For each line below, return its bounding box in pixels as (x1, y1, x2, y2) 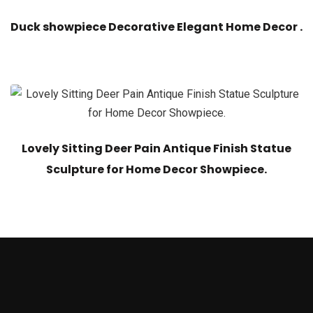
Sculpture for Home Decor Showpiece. (46, 161, 267, 178)
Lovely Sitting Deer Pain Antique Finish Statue (22, 140, 291, 157)
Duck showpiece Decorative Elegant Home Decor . (10, 19, 303, 36)
